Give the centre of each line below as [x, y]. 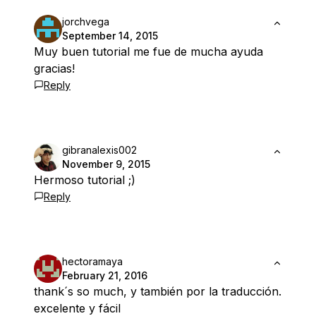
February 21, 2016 [105, 276]
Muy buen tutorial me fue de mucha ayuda [148, 52]
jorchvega [86, 22]
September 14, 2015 [110, 36]
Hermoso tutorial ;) [85, 180]
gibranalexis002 [99, 150]
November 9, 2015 [106, 164]
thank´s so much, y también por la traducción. [158, 292]
